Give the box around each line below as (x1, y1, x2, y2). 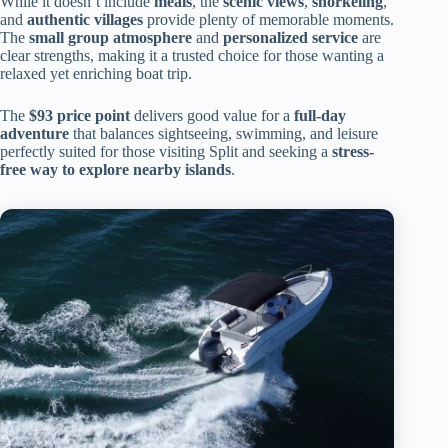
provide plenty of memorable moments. (143, 10, 394, 28)
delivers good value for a (130, 106, 294, 124)
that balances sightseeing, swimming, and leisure (69, 124, 378, 142)
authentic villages (27, 10, 143, 28)
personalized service (223, 28, 358, 46)
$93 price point (29, 106, 130, 124)
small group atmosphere (29, 28, 192, 46)
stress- (332, 142, 374, 160)
